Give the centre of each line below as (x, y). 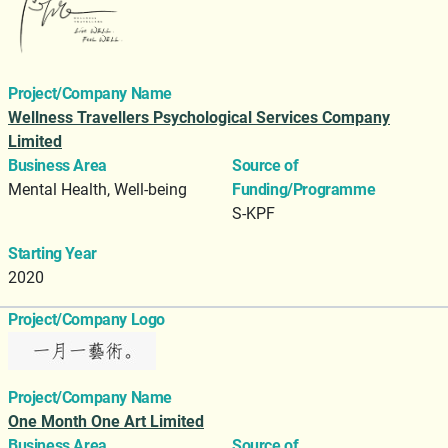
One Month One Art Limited (106, 422)
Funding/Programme (304, 190)
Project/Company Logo (86, 320)
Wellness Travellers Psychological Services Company (199, 118)
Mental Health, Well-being (97, 190)
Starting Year (52, 254)
